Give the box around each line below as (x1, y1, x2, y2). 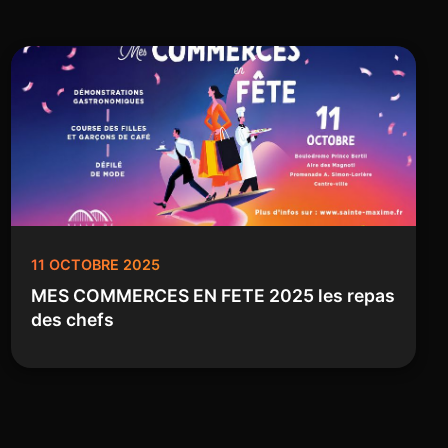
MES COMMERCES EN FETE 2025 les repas (30, 285, 395, 307)
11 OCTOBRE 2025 (30, 256, 160, 274)
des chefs (30, 309, 114, 331)
